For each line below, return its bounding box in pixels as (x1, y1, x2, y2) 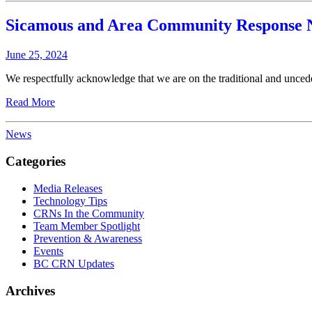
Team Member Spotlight (33, 219, 140, 232)
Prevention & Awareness (33, 232, 142, 244)
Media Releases (33, 182, 102, 194)
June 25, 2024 (6, 48, 68, 61)
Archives (6, 283, 55, 298)
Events (33, 244, 63, 257)
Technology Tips (33, 194, 107, 207)
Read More (6, 95, 55, 108)
